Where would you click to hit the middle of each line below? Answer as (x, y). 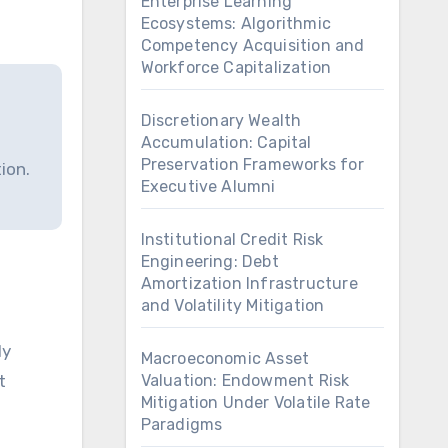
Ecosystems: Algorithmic (236, 23)
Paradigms (181, 424)
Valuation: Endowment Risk (245, 380)
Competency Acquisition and (252, 45)
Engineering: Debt (209, 261)
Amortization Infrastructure (249, 283)
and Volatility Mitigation (232, 305)
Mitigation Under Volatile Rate (255, 402)
